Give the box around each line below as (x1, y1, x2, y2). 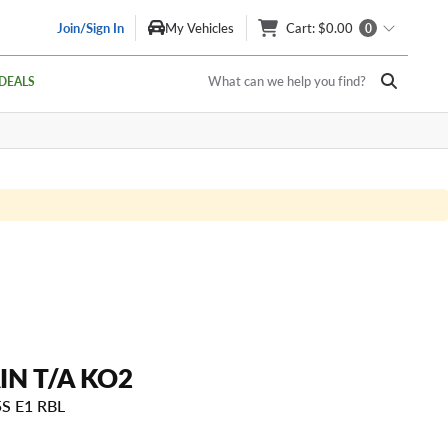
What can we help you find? (208, 72, 366, 90)
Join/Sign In (57, 18, 124, 37)
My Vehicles (165, 18, 234, 37)
